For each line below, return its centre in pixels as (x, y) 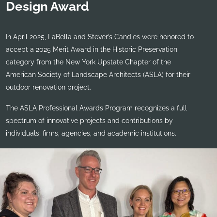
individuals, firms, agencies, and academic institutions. (91, 133)
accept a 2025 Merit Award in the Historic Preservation (92, 49)
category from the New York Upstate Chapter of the (88, 62)
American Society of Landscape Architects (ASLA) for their (98, 74)
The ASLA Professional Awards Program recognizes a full (96, 108)
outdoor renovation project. (48, 87)
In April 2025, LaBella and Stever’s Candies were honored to (100, 37)
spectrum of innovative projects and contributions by (89, 121)
